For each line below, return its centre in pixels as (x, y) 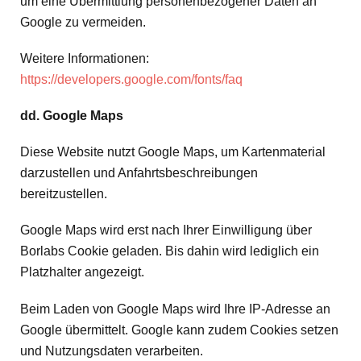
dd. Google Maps (72, 115)
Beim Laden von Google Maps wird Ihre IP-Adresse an (175, 309)
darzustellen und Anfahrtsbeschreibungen (139, 173)
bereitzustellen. (64, 194)
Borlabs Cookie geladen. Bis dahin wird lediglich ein (170, 251)
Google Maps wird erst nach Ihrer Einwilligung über (166, 230)
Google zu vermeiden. (83, 22)
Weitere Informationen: (85, 58)
